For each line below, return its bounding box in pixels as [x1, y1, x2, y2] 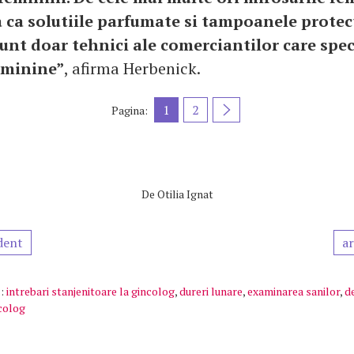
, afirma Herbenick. [64, 58, 201, 79]
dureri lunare [179, 284, 243, 299]
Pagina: [111, 102, 148, 118]
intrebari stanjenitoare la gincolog [6, 284, 175, 299]
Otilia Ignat [156, 186, 213, 201]
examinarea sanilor [247, 284, 340, 299]
